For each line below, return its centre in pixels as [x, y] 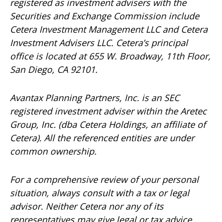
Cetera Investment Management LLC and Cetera [109, 29]
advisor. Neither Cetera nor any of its [87, 206]
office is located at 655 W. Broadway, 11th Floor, [110, 56]
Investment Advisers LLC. [63, 43]
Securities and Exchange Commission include [105, 16]
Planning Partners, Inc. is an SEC [111, 98]
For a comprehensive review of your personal [104, 180]
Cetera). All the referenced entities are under [102, 138]
